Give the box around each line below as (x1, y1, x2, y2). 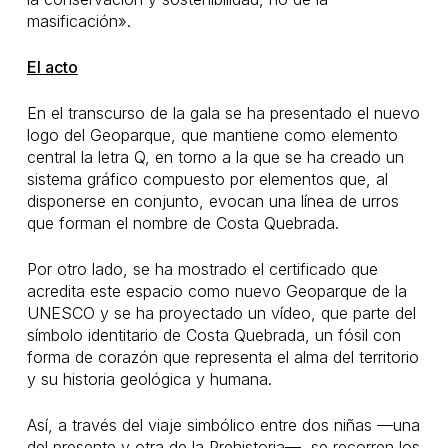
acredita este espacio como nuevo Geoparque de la (26, 281, 407, 301)
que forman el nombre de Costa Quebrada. (26, 213, 339, 233)
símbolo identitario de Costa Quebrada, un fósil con (26, 325, 401, 345)
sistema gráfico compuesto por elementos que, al (26, 169, 388, 189)
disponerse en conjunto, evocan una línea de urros (26, 191, 399, 211)
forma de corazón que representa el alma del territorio (26, 347, 419, 367)
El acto (26, 57, 78, 77)
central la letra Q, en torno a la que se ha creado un (26, 147, 404, 167)
